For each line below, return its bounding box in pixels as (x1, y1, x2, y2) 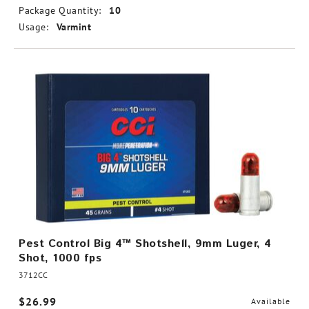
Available (251, 296, 290, 306)
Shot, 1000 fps (19, 250, 101, 266)
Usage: (19, 21, 48, 33)
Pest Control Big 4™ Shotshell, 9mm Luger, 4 (19, 236, 272, 252)
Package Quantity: (19, 4, 101, 17)
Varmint (56, 21, 91, 33)
